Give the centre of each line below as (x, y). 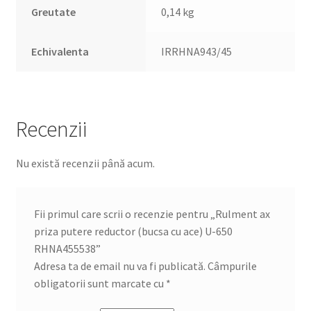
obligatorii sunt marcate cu (100, 284)
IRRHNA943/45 (197, 51)
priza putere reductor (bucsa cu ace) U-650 (133, 232)
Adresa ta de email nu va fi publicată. (119, 266)
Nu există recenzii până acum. (85, 163)
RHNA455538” (67, 249)
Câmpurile (232, 266)
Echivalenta (60, 51)
